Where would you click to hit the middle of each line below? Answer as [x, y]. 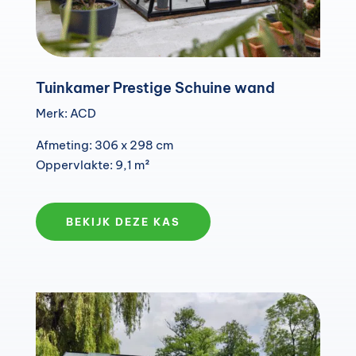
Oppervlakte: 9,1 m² [93, 165]
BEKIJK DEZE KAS [123, 222]
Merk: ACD [66, 114]
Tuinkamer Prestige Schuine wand [155, 88]
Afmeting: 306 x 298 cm [104, 145]
